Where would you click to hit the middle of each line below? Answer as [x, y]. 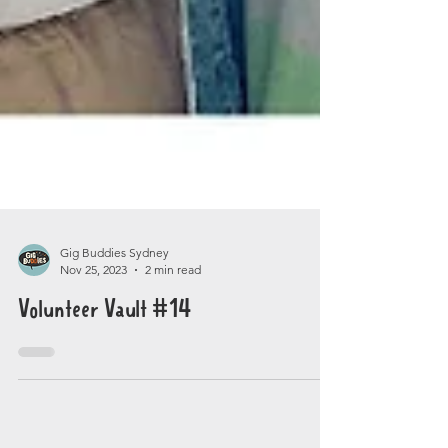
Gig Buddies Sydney [114, 324]
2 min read [173, 341]
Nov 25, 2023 [93, 341]
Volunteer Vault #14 [104, 382]
